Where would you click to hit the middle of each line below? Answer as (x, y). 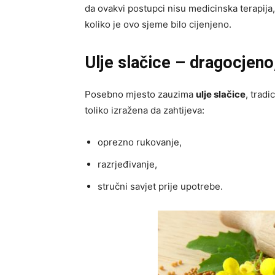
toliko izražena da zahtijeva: (145, 110)
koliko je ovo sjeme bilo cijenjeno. (158, 24)
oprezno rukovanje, (140, 142)
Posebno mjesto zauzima (140, 94)
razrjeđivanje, (127, 164)
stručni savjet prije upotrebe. (160, 186)
